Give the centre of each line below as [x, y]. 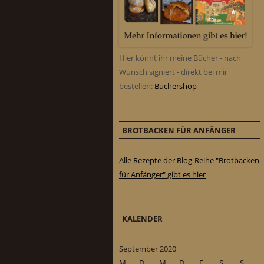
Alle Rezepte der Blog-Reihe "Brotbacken [189, 161]
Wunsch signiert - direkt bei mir [173, 72]
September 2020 [148, 249]
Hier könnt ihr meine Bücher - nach [180, 58]
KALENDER [142, 219]
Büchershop [176, 86]
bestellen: [137, 86]
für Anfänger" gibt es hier [162, 175]
